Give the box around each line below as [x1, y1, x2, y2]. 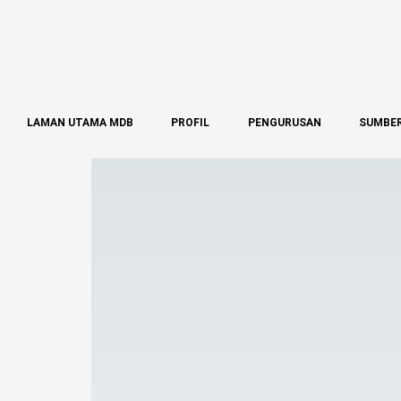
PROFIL [171, 115, 210, 129]
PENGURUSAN [247, 115, 321, 129]
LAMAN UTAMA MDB [27, 115, 133, 129]
